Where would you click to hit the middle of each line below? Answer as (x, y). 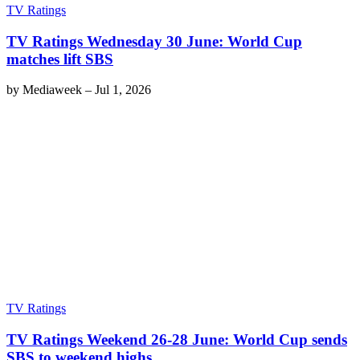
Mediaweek (52, 90)
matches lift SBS (60, 59)
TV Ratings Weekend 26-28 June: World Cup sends (177, 339)
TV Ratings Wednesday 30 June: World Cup (154, 41)
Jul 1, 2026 (123, 90)
